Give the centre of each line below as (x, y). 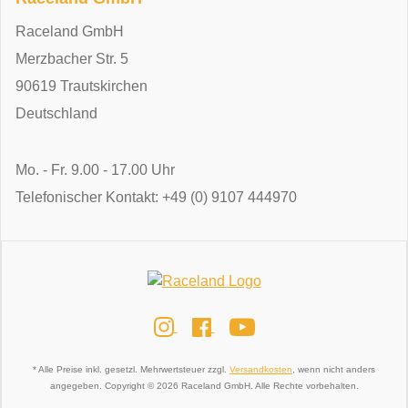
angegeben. (77, 386)
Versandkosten (261, 370)
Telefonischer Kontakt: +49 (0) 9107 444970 (156, 197)
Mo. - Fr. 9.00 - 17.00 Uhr (95, 169)
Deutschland (56, 113)
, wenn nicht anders (334, 370)
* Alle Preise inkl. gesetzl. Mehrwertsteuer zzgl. (131, 370)
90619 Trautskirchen (82, 86)
